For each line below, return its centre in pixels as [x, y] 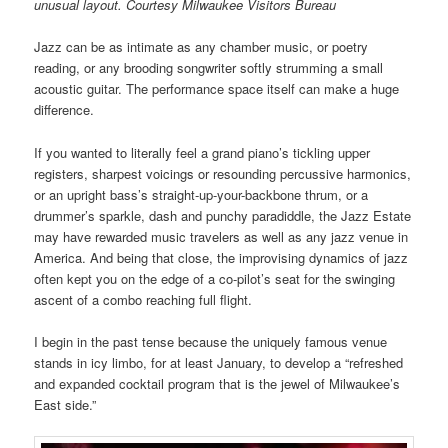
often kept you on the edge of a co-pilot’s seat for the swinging [215, 278]
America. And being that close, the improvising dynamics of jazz [221, 257]
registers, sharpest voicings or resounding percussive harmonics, [223, 173]
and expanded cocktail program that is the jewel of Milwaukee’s [217, 383]
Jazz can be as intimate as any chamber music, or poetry [201, 47]
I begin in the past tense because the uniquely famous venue [211, 341]
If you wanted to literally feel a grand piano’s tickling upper [202, 152]
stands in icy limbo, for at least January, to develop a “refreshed [219, 362]
